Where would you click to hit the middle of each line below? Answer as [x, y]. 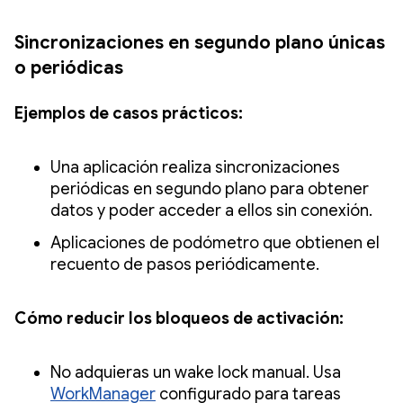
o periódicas [69, 67]
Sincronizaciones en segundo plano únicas [200, 42]
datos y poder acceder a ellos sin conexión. [213, 210]
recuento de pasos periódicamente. [185, 264]
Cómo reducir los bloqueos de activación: [179, 318]
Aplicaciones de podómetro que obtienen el [215, 242]
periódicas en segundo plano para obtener [210, 188]
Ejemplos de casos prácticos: [129, 113]
